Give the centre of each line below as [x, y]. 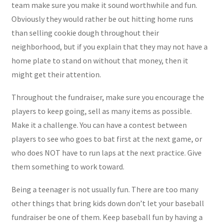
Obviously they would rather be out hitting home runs [102, 19]
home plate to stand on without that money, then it [100, 60]
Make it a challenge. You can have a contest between [99, 125]
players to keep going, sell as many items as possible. [101, 111]
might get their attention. [56, 74]
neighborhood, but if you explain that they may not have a [109, 46]
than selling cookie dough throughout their [85, 32]
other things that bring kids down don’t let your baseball [108, 203]
